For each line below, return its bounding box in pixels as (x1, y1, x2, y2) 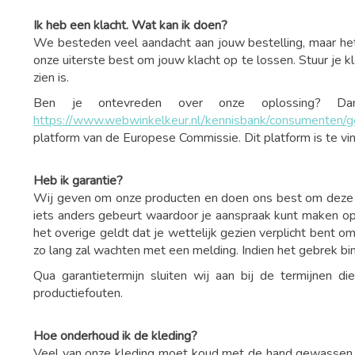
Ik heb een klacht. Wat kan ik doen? (33, 17, 227, 34)
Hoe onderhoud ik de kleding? (33, 327, 197, 345)
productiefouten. (33, 284, 129, 302)
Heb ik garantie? (33, 172, 123, 189)
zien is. (33, 69, 69, 86)
